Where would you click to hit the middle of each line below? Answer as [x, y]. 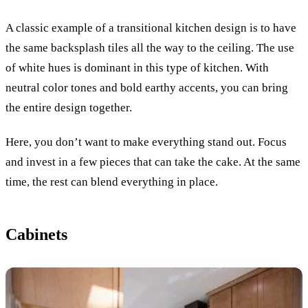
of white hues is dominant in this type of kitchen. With [137, 68]
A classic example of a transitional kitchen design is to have [151, 28]
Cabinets [36, 235]
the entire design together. [70, 108]
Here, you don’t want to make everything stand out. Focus [146, 142]
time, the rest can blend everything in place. [112, 182]
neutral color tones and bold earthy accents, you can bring [147, 88]
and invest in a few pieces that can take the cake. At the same [153, 162]
